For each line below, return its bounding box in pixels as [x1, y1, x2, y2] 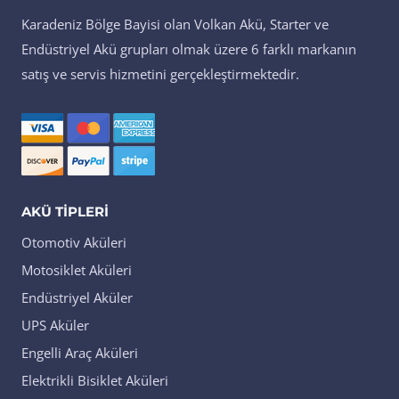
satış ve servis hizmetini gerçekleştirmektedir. [21, 65, 299, 84]
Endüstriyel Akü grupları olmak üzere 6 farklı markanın [21, 40, 356, 59]
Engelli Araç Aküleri [21, 344, 138, 362]
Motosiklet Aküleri [21, 261, 132, 280]
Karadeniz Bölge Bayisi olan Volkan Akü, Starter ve [21, 15, 329, 34]
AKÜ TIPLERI [21, 203, 109, 221]
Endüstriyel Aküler [21, 289, 133, 307]
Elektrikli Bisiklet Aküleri [21, 371, 168, 390]
